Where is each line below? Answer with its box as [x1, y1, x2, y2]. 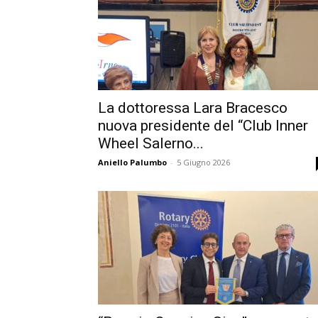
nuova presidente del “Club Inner [98, 117, 308, 134]
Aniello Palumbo [98, 157, 167, 168]
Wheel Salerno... [98, 135, 204, 152]
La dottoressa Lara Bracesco [98, 99, 287, 116]
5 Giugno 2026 [177, 157, 230, 168]
